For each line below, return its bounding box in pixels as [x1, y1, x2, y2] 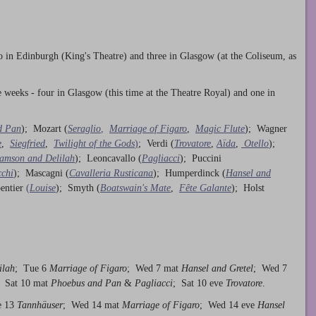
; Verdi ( [138, 138, 174, 150]
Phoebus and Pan [51, 277, 121, 288]
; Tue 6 [15, 262, 49, 274]
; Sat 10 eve [173, 277, 226, 288]
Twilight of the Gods [54, 138, 135, 150]
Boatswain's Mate [100, 183, 171, 194]
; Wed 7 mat [127, 262, 181, 274]
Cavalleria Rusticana [69, 168, 153, 179]
